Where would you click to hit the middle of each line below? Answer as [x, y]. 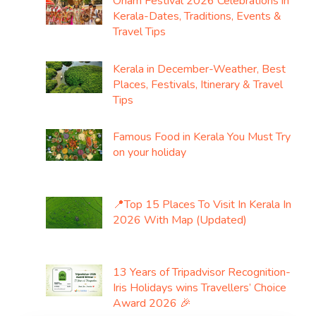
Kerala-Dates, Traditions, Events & [197, 17]
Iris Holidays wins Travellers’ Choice [200, 288]
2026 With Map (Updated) [180, 220]
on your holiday [150, 152]
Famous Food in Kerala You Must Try [202, 136]
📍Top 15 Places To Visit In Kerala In [202, 205]
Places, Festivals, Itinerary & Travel [198, 84]
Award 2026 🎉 [152, 304]
